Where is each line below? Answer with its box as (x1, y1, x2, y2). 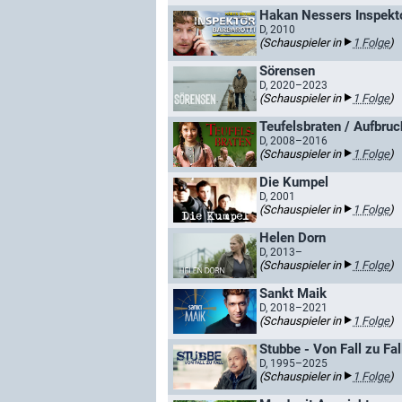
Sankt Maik (259, 285, 327, 301)
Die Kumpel (259, 174, 328, 190)
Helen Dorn (259, 230, 326, 246)
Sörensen (259, 63, 315, 79)
